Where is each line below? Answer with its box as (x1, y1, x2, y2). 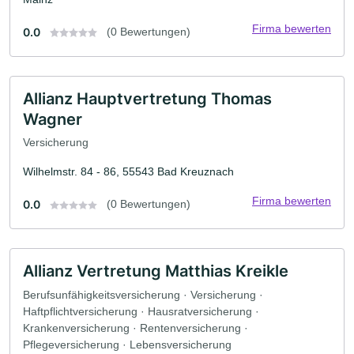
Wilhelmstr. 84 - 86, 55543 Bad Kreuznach (23, 165, 234, 179)
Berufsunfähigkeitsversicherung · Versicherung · (23, 288, 263, 301)
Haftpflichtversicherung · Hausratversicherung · (23, 304, 259, 318)
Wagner (23, 109, 82, 129)
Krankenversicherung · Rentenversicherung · (23, 321, 248, 334)
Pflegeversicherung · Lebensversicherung (23, 337, 232, 351)
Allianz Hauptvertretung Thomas (23, 88, 272, 108)
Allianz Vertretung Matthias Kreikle (23, 262, 288, 281)
